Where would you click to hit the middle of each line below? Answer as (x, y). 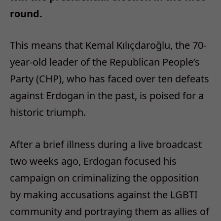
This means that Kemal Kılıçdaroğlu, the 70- (108, 45)
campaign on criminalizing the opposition (104, 178)
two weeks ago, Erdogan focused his (93, 161)
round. (26, 13)
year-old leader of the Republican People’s (105, 62)
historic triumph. (48, 112)
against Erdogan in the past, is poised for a (107, 96)
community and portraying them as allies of (110, 212)
